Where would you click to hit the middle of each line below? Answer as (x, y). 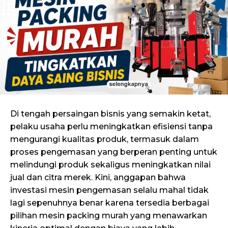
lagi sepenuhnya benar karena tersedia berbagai (110, 203)
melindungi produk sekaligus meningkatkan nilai (110, 165)
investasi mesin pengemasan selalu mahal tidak (109, 190)
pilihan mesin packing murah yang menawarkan (109, 216)
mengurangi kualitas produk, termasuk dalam (105, 139)
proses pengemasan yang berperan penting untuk (114, 152)
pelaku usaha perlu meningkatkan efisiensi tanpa (111, 127)
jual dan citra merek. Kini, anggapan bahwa (98, 178)
